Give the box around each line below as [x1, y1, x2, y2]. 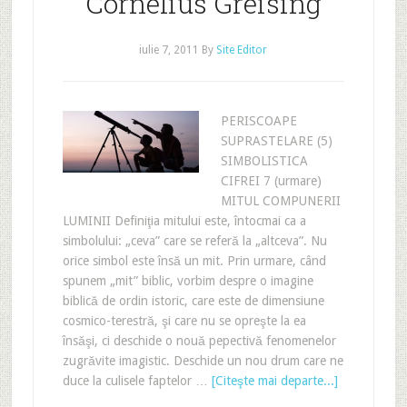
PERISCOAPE [220, 114, 297, 128]
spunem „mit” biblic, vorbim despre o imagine [62, 273, 313, 288]
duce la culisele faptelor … [62, 373, 212, 388]
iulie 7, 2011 [139, 44, 200, 56]
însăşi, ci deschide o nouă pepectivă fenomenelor [62, 333, 336, 348]
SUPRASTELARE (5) [220, 134, 333, 148]
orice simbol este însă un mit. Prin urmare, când [62, 253, 326, 268]
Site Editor [216, 44, 268, 56]
